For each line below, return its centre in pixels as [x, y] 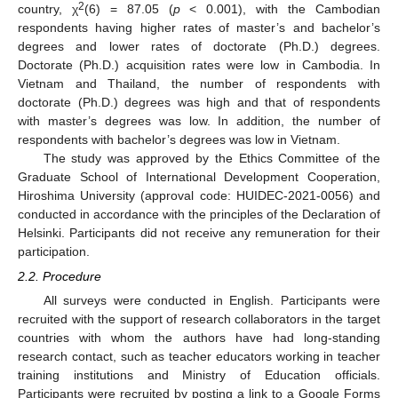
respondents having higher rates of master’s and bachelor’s [199, 27]
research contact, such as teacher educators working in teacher [199, 357]
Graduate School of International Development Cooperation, [199, 176]
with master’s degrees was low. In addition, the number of [199, 120]
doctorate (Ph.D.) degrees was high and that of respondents [199, 102]
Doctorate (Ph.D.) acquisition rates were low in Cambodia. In [199, 64]
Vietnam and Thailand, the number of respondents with [199, 83]
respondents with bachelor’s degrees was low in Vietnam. [179, 139]
